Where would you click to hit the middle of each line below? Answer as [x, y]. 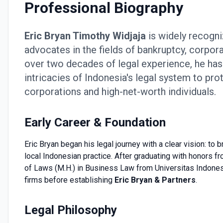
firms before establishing [69, 180]
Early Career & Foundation [95, 122]
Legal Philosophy [71, 210]
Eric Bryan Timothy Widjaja [85, 36]
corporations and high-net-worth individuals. [120, 92]
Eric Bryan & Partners [155, 180]
